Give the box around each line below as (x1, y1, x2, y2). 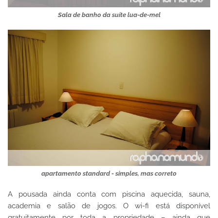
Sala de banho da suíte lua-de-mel (57, 11, 161, 18)
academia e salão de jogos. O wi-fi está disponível (8, 201, 210, 210)
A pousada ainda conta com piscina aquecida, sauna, (8, 190, 210, 199)
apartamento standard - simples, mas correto (41, 170, 177, 177)
